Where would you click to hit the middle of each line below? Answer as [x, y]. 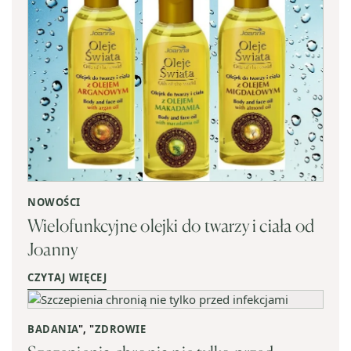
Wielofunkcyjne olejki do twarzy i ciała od [171, 225]
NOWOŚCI [54, 202]
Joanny [53, 248]
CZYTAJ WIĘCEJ [67, 277]
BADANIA [53, 329]
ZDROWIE [120, 329]
